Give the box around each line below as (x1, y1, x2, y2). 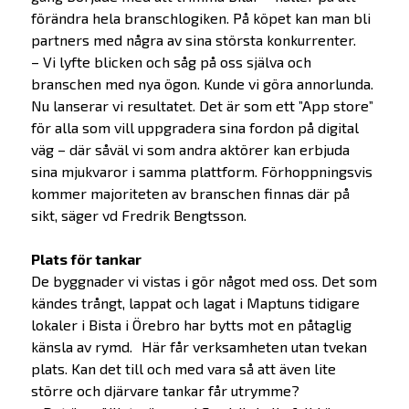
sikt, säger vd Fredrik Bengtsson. (30, 206, 246, 225)
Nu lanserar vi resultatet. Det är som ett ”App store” (30, 97, 373, 115)
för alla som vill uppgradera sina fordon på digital (30, 119, 359, 137)
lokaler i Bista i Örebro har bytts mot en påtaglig (30, 316, 351, 334)
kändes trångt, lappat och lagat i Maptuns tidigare (30, 294, 360, 312)
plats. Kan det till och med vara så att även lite (30, 360, 336, 378)
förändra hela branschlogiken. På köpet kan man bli (30, 9, 371, 27)
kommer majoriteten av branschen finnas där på (30, 184, 350, 203)
